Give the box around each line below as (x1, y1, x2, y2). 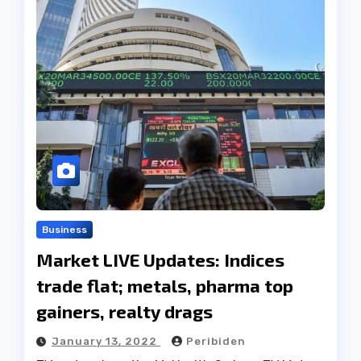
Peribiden (186, 335, 246, 348)
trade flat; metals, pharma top (36, 275, 293, 297)
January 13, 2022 (52, 335, 160, 348)
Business (42, 224, 87, 236)
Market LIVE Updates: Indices (36, 249, 284, 271)
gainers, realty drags (36, 301, 213, 322)
